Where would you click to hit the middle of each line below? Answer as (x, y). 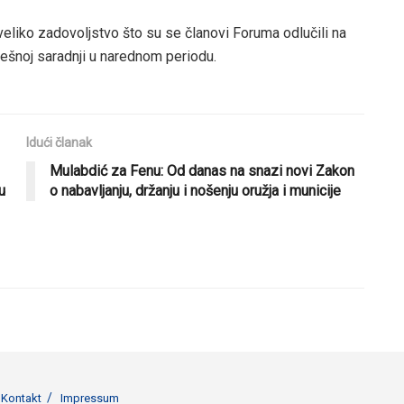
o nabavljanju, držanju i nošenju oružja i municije (195, 190)
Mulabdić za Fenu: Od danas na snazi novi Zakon (202, 170)
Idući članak (59, 142)
